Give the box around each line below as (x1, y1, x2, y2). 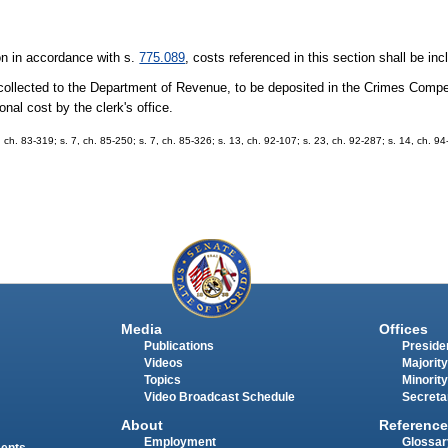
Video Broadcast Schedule (143, 390, 295, 403)
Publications (143, 339, 214, 352)
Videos (143, 356, 183, 369)
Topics (143, 373, 181, 386)
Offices (378, 320, 428, 337)
